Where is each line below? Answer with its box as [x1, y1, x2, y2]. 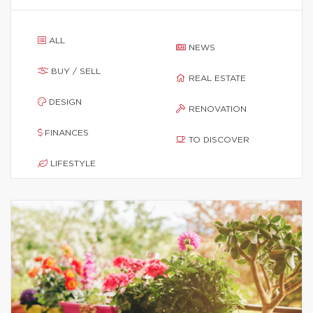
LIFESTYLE [50, 159, 96, 168]
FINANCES [45, 129, 89, 137]
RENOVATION [189, 105, 247, 113]
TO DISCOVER [189, 136, 249, 144]
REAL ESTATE [189, 74, 246, 82]
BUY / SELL [51, 67, 101, 75]
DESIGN [49, 98, 82, 106]
